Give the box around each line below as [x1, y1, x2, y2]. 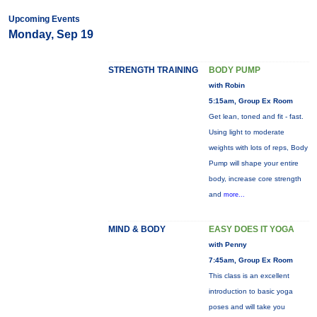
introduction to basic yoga [208, 287, 293, 295]
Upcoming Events [8, 14, 80, 24]
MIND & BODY [108, 224, 166, 234]
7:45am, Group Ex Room [208, 256, 293, 264]
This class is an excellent [208, 272, 289, 279]
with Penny [208, 241, 247, 248]
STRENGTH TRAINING [108, 65, 198, 75]
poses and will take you [208, 303, 285, 311]
